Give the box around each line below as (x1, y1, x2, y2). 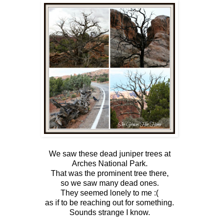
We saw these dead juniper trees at (48, 149, 171, 158)
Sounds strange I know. (69, 208, 150, 217)
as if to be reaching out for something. (45, 198, 174, 207)
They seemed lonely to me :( (61, 188, 158, 197)
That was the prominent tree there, (50, 169, 169, 177)
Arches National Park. (71, 159, 148, 168)
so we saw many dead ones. (60, 178, 159, 187)
